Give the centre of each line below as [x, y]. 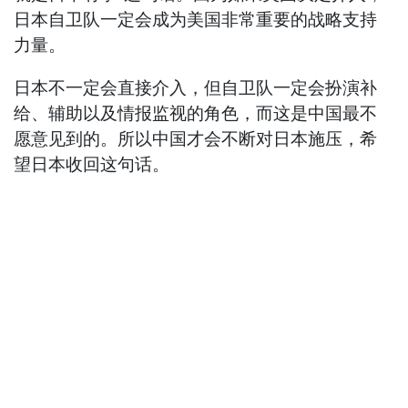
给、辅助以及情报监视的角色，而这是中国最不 [196, 114]
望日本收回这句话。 [92, 165]
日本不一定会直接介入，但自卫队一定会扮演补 [196, 88]
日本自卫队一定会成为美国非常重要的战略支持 [196, 20]
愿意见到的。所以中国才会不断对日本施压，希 [196, 139]
